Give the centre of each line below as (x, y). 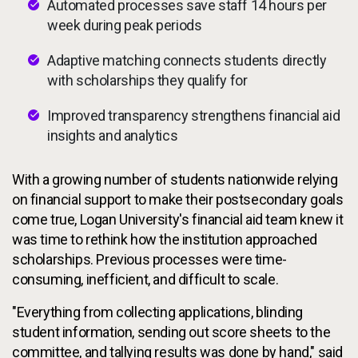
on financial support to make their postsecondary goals (178, 199)
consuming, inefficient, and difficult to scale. (145, 279)
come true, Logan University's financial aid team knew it (178, 219)
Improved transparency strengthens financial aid (194, 115)
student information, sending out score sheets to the (171, 332)
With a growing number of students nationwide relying (175, 179)
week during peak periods (125, 25)
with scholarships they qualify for (147, 80)
